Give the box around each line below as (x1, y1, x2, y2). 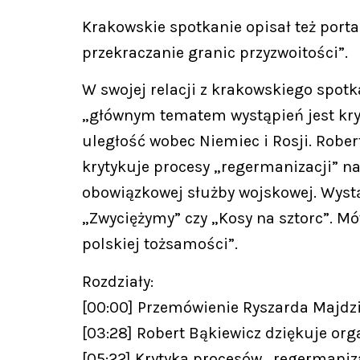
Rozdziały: (82, 272, 153, 291)
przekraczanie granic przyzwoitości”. (82, 43, 348, 62)
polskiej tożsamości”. (82, 235, 238, 254)
